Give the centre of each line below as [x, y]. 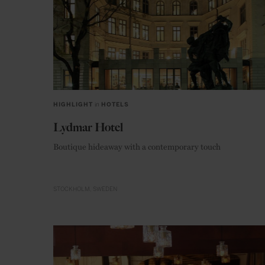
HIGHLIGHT [73, 105]
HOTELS [115, 105]
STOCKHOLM [72, 190]
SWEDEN [105, 190]
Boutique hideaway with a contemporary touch [137, 146]
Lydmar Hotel [88, 127]
